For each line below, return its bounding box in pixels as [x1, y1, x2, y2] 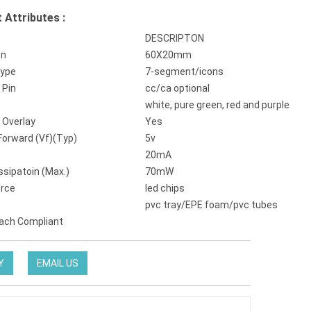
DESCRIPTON [145, 33, 204, 44]
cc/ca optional [145, 83, 210, 94]
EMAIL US [37, 258, 78, 269]
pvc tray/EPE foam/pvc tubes [145, 199, 278, 210]
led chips [145, 183, 185, 194]
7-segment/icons [145, 66, 224, 77]
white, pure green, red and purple [145, 99, 289, 110]
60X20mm [145, 49, 192, 60]
